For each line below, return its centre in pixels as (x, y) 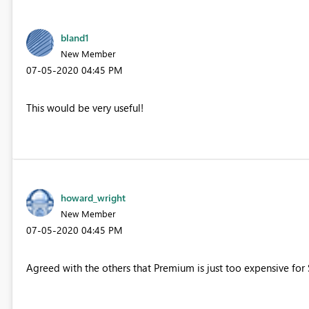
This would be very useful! (84, 107)
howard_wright (93, 197)
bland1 (74, 37)
